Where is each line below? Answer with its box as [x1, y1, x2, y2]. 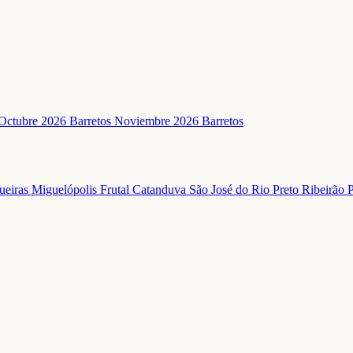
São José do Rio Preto [189, 183, 302, 197]
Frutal [100, 183, 132, 197]
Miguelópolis [32, 183, 100, 197]
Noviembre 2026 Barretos [114, 114, 243, 128]
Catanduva [132, 183, 189, 197]
